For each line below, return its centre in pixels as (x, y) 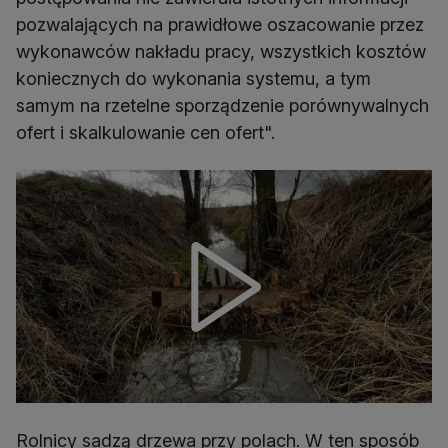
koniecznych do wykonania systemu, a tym (193, 79)
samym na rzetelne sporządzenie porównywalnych (222, 106)
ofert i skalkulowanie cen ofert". (145, 133)
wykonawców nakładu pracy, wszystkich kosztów (221, 52)
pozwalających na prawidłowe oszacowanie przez (220, 25)
